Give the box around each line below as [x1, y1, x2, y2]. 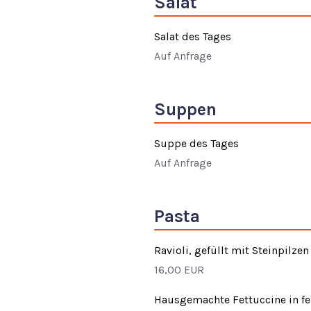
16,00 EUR [154, 262, 204, 276]
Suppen [154, 99, 217, 119]
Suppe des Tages [154, 136, 239, 150]
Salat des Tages [154, 29, 231, 43]
